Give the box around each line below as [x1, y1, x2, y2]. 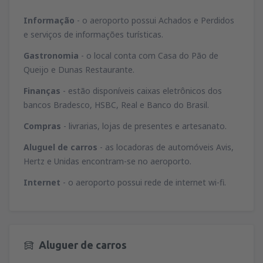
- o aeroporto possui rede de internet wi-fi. [60, 177, 226, 188]
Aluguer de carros [39, 239, 127, 251]
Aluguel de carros [23, 141, 97, 153]
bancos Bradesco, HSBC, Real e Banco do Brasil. [23, 99, 209, 111]
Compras [23, 120, 61, 132]
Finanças [23, 85, 60, 97]
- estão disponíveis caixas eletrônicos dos [60, 85, 222, 97]
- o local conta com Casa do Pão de [79, 50, 218, 62]
